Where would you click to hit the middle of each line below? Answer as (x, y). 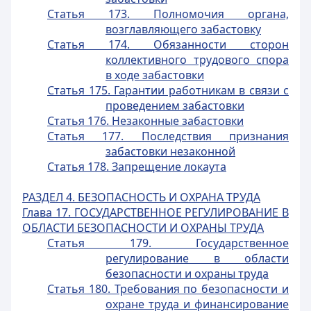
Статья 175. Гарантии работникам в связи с (168, 90)
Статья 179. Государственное (168, 243)
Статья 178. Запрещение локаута (137, 167)
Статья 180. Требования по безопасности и (168, 289)
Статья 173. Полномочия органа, (168, 14)
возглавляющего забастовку (183, 29)
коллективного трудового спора (197, 60)
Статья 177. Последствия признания (168, 136)
